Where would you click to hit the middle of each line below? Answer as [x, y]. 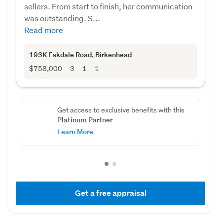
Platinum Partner [85, 119]
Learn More [75, 131]
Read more [44, 30]
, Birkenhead [112, 54]
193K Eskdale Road [60, 54]
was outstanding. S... [62, 18]
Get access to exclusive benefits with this [121, 110]
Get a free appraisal [110, 193]
